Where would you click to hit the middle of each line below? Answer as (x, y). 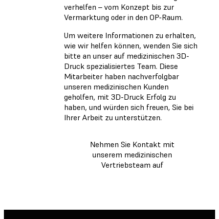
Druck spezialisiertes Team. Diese (121, 66)
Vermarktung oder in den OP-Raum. (123, 17)
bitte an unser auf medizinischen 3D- (127, 56)
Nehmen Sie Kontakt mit (132, 144)
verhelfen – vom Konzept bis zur (119, 7)
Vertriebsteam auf (132, 165)
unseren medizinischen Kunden (116, 87)
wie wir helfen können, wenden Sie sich (131, 46)
